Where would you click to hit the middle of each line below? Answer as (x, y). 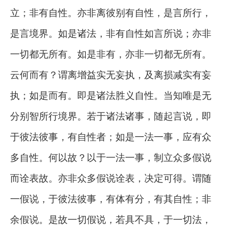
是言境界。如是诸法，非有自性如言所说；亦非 (111, 33)
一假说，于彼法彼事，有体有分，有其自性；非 (111, 199)
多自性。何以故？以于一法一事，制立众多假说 (111, 157)
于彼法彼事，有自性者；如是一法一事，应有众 (111, 136)
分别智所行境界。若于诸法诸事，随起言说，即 (111, 116)
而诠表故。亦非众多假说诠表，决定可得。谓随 (111, 178)
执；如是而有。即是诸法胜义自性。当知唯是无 (111, 95)
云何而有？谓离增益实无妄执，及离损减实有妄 (111, 74)
